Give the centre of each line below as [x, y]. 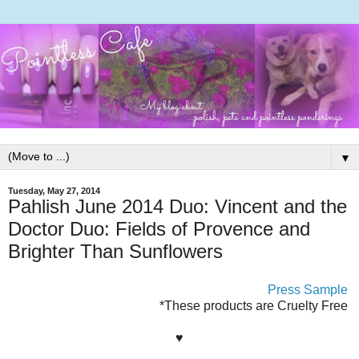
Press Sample [308, 289]
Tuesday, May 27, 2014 [54, 190]
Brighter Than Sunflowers [115, 251]
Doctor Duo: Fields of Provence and [159, 228]
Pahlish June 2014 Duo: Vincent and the [177, 206]
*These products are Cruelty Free [255, 305]
